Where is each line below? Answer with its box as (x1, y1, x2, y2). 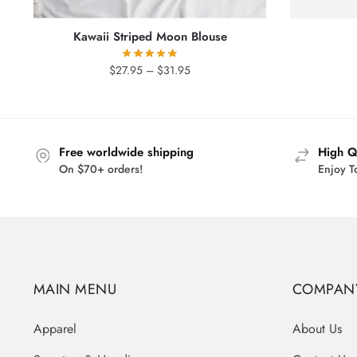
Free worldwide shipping (58, 143, 194, 161)
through (190, 114, 226, 131)
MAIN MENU (33, 279, 117, 300)
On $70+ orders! (58, 160, 143, 177)
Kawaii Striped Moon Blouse (73, 27, 227, 45)
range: (190, 79, 221, 96)
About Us (292, 320, 342, 339)
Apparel (33, 320, 76, 339)
